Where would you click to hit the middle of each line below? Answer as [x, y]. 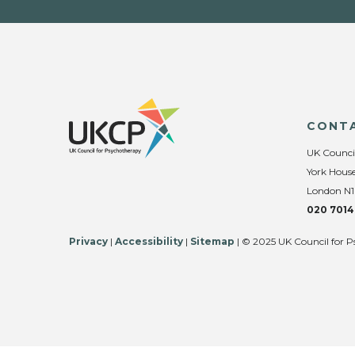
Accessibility [149, 241]
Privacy [88, 241]
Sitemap [212, 241]
